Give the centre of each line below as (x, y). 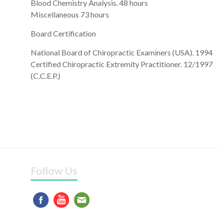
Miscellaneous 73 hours (70, 14)
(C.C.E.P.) (45, 76)
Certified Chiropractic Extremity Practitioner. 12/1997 (122, 64)
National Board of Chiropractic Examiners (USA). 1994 (122, 52)
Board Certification (63, 33)
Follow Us (54, 171)
